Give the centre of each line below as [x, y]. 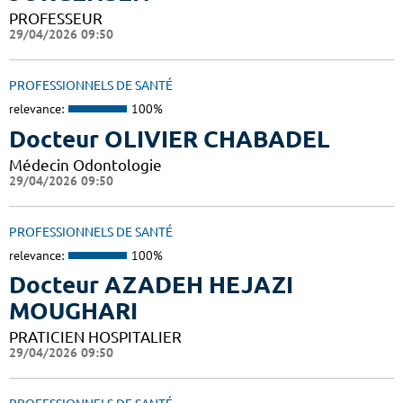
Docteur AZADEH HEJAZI [151, 285]
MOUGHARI [73, 311]
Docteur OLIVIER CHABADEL [170, 139]
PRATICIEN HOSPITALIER [95, 337]
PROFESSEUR [56, 19]
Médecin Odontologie [85, 165]
